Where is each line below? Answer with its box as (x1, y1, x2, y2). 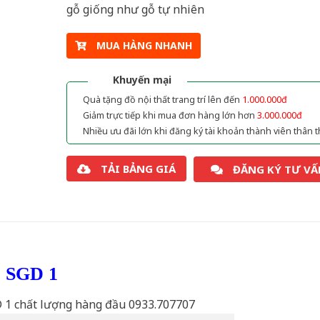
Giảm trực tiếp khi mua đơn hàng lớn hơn (82, 109, 257, 122)
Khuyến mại (112, 73, 171, 87)
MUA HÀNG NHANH (96, 39, 192, 53)
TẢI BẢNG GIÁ (100, 161, 176, 176)
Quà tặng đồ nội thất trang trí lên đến (82, 94, 242, 106)
